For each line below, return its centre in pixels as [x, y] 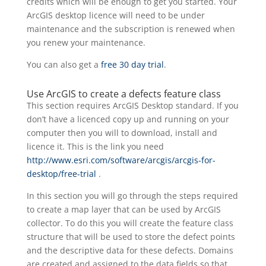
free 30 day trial [132, 65]
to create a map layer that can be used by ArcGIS [123, 210]
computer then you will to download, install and [122, 133]
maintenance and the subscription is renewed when [131, 29]
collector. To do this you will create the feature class [130, 223]
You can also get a [64, 65]
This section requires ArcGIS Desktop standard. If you [132, 106]
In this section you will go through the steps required [132, 196]
